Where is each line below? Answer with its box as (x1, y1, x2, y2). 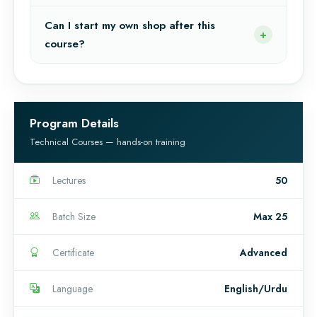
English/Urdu (224, 281, 287, 296)
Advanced (240, 245, 287, 260)
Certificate (52, 245, 94, 260)
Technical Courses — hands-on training (30, 134, 185, 149)
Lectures (52, 173, 86, 188)
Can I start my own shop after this (45, 17, 215, 33)
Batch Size (52, 209, 96, 224)
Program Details (30, 114, 119, 132)
